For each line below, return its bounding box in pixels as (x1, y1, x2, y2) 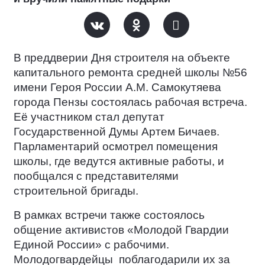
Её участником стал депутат (14, 111, 164, 123)
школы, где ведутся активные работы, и (14, 155, 224, 167)
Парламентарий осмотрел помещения (14, 140, 218, 153)
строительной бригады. (14, 185, 141, 197)
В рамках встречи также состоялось (14, 209, 205, 221)
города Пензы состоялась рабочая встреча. (14, 96, 247, 108)
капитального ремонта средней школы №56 (14, 66, 247, 79)
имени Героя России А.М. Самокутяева (14, 81, 221, 93)
